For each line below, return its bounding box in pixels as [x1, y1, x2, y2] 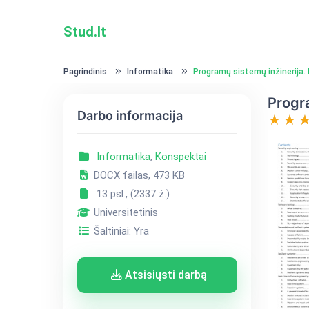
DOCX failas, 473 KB [90, 169, 185, 181]
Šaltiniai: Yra [90, 225, 149, 237]
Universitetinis [90, 206, 158, 219]
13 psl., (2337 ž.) [90, 188, 170, 200]
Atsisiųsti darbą [121, 268, 207, 281]
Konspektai [154, 150, 206, 163]
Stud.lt [63, 23, 106, 40]
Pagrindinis [63, 67, 107, 77]
